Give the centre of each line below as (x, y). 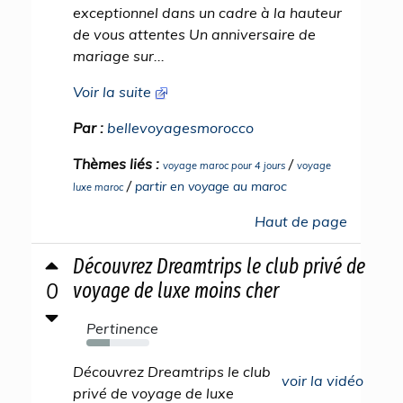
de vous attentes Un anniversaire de (194, 34)
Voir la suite (114, 92)
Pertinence (122, 328)
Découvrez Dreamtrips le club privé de (219, 266)
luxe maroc (98, 187)
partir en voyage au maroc (211, 186)
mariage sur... (119, 56)
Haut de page (301, 221)
